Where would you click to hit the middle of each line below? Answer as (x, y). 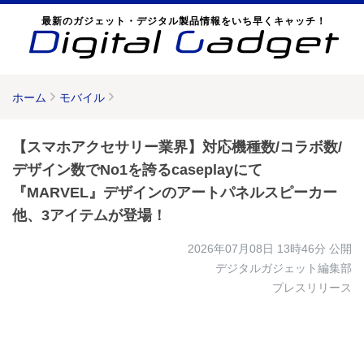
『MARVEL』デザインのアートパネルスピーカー (175, 193)
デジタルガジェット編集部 (284, 268)
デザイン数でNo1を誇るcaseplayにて (137, 170)
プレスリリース (312, 288)
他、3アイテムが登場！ (89, 215)
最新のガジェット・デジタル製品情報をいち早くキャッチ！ (184, 21)
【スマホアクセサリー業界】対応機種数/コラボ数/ (177, 147)
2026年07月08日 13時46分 (257, 249)
